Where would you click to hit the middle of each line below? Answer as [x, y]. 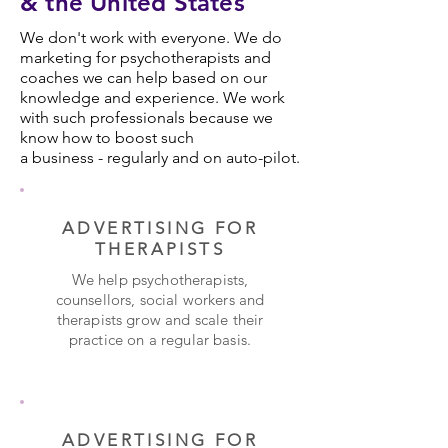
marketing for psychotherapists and [145, 57]
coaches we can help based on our [143, 77]
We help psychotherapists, [160, 279]
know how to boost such [107, 137]
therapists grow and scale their [160, 319]
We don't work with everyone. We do [151, 37]
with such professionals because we [146, 117]
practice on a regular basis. [160, 339]
